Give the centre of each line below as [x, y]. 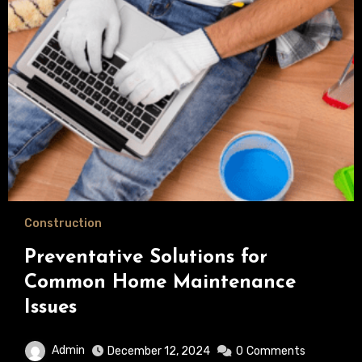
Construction [63, 224]
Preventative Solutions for [145, 258]
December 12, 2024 [158, 351]
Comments [276, 351]
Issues [50, 308]
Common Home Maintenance [160, 283]
